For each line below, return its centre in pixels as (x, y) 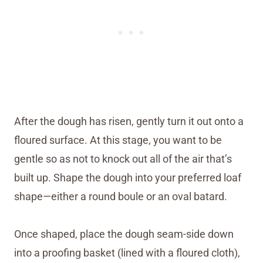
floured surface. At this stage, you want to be (118, 140)
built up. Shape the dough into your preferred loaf (128, 177)
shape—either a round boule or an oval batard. (121, 196)
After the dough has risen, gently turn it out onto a (129, 121)
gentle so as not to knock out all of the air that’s (123, 159)
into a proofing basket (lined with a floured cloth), (127, 252)
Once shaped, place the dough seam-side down (124, 234)
